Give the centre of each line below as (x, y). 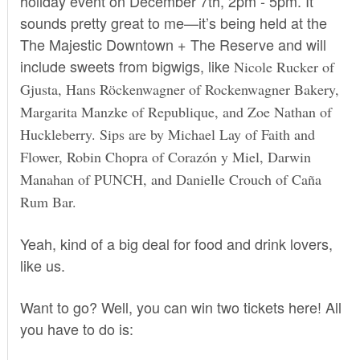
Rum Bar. (48, 201)
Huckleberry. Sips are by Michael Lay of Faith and (167, 134)
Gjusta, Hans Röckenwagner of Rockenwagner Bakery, (179, 89)
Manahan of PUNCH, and (98, 179)
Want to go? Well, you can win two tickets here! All (180, 307)
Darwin (289, 156)
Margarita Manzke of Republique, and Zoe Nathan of (176, 111)
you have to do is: (76, 328)
